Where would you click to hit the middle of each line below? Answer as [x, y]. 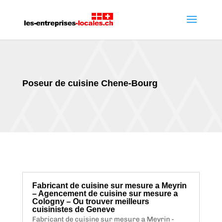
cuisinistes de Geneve [73, 209]
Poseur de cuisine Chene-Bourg [90, 83]
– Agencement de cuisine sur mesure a [105, 194]
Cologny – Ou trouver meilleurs [90, 201]
